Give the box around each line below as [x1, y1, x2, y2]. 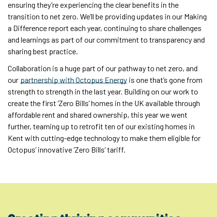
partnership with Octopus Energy [20, 75, 127, 84]
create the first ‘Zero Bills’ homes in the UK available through [8, 98, 200, 108]
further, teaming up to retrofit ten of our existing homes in [8, 122, 195, 131]
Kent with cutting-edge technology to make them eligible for [8, 133, 201, 142]
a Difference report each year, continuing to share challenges [8, 23, 201, 32]
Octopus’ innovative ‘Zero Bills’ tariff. [8, 145, 125, 154]
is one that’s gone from [127, 75, 202, 84]
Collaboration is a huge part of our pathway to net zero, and [8, 63, 198, 73]
